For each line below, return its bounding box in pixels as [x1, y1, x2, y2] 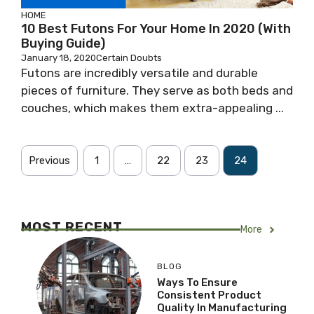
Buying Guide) [21, 36, 105, 51]
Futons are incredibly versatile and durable [21, 66, 258, 80]
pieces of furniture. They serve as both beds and [21, 83, 293, 97]
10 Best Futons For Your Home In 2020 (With [21, 21, 291, 36]
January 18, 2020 [21, 53, 96, 63]
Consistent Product [157, 288, 261, 301]
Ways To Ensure [157, 275, 238, 289]
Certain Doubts [96, 53, 162, 63]
